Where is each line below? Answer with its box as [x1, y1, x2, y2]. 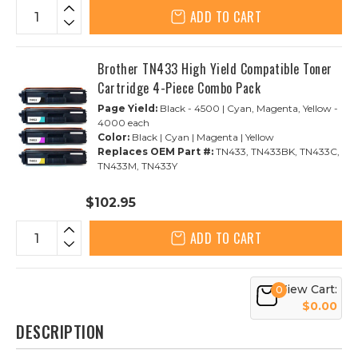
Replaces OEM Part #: [97, 145, 213, 157]
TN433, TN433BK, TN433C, [213, 145, 340, 157]
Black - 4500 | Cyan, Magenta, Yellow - [157, 102, 338, 114]
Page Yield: [97, 102, 157, 114]
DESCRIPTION [16, 320, 105, 344]
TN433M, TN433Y [97, 160, 177, 172]
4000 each [97, 117, 149, 129]
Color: [97, 131, 129, 143]
